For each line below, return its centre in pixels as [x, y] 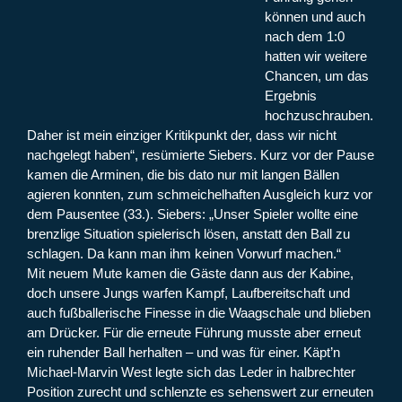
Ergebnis [291, 96]
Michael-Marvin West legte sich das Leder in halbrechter [191, 372]
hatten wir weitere [316, 57]
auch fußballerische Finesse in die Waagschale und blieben [199, 313]
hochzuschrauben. [319, 116]
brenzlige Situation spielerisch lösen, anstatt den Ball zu [188, 234]
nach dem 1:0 [305, 37]
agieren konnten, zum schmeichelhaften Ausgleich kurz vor [200, 195]
